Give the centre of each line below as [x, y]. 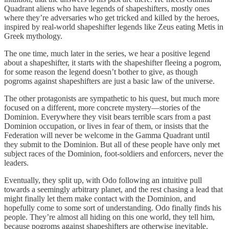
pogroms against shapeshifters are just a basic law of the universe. [109, 81]
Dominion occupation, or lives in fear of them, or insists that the [106, 126]
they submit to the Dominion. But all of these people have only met [112, 144]
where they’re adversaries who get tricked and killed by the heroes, [112, 17]
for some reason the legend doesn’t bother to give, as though [101, 72]
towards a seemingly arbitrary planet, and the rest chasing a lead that [113, 189]
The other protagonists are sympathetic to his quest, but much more [112, 98]
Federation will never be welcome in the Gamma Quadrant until [107, 135]
